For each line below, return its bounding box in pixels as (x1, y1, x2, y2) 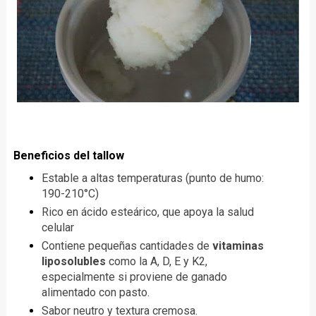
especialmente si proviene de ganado (41, 270, 227, 284)
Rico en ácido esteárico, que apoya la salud (41, 205, 254, 219)
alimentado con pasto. (41, 286, 150, 300)
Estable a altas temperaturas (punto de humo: (41, 171, 264, 186)
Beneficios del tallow (13, 149, 124, 163)
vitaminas (212, 239, 264, 253)
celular (41, 221, 74, 235)
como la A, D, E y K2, (105, 255, 207, 269)
